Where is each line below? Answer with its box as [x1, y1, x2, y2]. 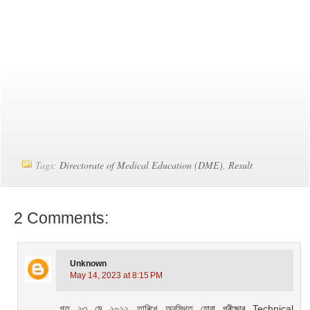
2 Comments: [14, 209, 109, 228]
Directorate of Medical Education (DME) [60, 158, 224, 172]
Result [228, 158, 253, 172]
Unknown [70, 259, 107, 269]
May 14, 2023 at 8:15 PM [70, 271, 163, 281]
